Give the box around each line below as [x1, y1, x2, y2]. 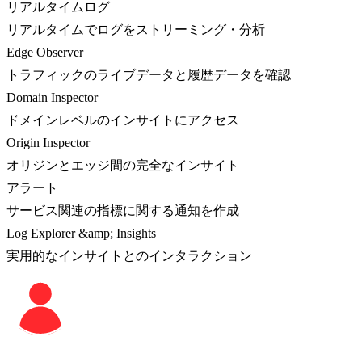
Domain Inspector [6, 90, 98, 104]
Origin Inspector [6, 135, 90, 149]
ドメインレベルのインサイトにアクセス [6, 112, 239, 127]
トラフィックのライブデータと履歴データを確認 [6, 67, 291, 82]
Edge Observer [6, 44, 83, 59]
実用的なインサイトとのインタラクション [6, 248, 252, 263]
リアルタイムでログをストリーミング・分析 [6, 22, 265, 36]
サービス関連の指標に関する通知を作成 [6, 203, 239, 217]
